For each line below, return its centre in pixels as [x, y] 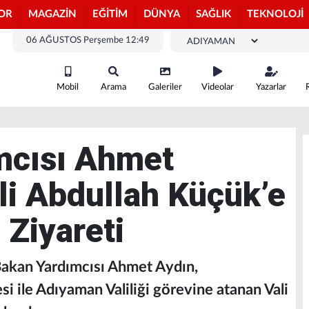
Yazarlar [271, 87]
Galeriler [165, 87]
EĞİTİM [110, 14]
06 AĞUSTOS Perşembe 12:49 [88, 40]
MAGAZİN [52, 14]
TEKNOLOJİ [275, 14]
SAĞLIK [213, 14]
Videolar [218, 87]
